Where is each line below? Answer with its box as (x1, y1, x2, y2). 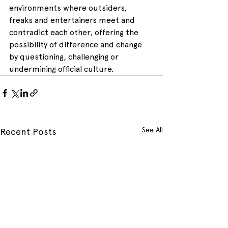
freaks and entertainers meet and (9, 15, 137, 25)
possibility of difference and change (9, 40, 144, 50)
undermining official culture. (9, 64, 113, 74)
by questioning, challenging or (9, 52, 121, 62)
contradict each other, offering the (9, 27, 140, 38)
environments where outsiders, (9, 3, 129, 13)
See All (142, 126, 163, 134)
